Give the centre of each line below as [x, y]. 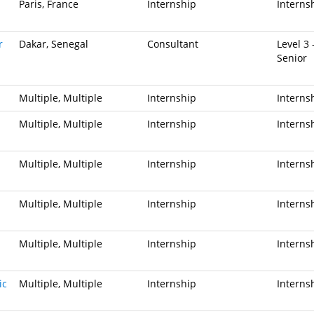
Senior [292, 57]
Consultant [173, 43]
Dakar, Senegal [54, 43]
